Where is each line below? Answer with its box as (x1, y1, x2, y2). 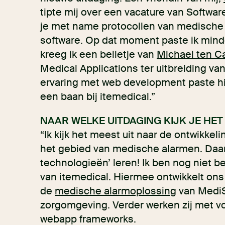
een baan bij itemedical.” (40, 90, 155, 103)
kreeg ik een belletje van (40, 48, 157, 61)
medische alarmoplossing (55, 184, 176, 197)
